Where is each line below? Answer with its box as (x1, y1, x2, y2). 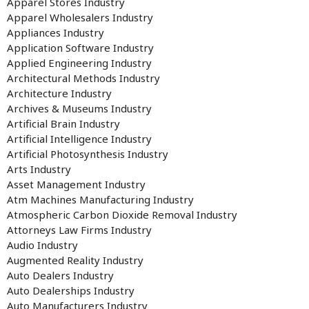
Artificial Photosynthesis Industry (7, 147, 168, 161)
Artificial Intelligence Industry (7, 132, 152, 146)
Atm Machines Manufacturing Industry (7, 192, 194, 206)
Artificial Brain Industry (7, 117, 120, 130)
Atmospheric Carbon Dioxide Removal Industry (7, 208, 237, 221)
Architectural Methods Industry (7, 71, 160, 85)
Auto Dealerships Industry (7, 283, 134, 297)
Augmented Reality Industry (7, 253, 143, 267)
